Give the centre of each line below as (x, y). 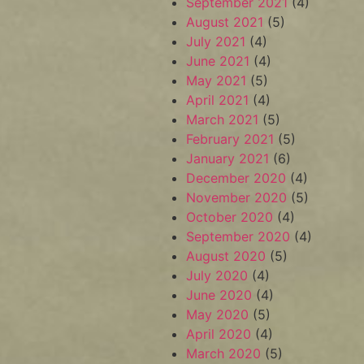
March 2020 (224, 353)
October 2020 (230, 217)
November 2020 (237, 197)
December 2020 (236, 178)
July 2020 (217, 275)
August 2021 (225, 22)
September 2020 (238, 236)
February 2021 (230, 139)
